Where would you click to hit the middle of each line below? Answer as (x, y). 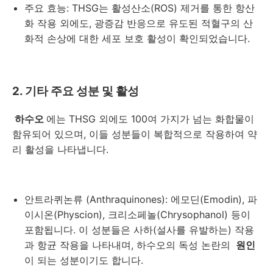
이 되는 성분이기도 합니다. (84, 260)
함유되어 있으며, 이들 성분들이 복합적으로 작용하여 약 (135, 134)
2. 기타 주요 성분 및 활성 (76, 91)
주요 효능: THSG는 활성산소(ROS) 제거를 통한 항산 (140, 8)
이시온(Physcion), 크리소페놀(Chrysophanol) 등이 (137, 214)
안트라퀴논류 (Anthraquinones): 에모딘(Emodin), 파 (141, 199)
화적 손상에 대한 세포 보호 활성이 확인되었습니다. (137, 38)
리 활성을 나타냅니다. (60, 149)
